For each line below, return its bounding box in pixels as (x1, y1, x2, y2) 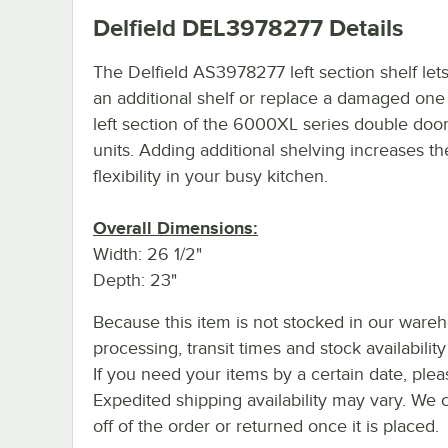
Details (323, 13, 403, 41)
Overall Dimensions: (93, 217, 258, 238)
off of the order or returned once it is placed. (93, 415, 439, 436)
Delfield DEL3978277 (93, 13, 323, 41)
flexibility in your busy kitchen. (93, 165, 328, 186)
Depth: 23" (93, 269, 177, 290)
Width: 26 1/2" (93, 243, 202, 264)
